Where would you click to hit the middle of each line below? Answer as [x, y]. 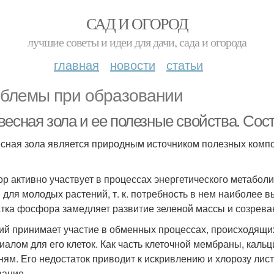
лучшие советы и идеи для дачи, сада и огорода [137, 42]
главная [76, 65]
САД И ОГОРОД [137, 23]
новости [133, 65]
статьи [185, 65]
